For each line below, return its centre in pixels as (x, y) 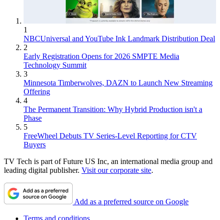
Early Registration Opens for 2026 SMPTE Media (101, 56)
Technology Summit (55, 65)
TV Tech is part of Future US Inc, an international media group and (108, 162)
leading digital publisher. (43, 170)
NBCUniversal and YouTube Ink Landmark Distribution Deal (119, 39)
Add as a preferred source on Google (131, 202)
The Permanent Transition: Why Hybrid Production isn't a (113, 110)
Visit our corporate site (116, 170)
